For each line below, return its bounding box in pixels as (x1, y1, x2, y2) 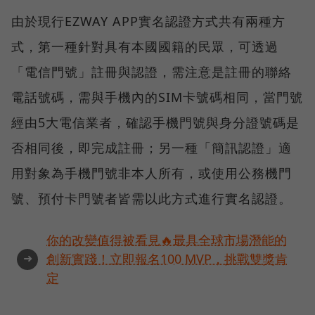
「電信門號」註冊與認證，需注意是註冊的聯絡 (11, 63, 292, 81)
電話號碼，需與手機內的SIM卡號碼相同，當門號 (11, 89, 303, 106)
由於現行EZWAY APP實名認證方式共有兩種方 (11, 13, 285, 30)
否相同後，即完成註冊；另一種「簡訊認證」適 (11, 139, 292, 157)
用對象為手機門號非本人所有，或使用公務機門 (11, 165, 292, 182)
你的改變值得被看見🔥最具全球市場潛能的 (46, 231, 287, 249)
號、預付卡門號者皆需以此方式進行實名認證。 (11, 190, 292, 207)
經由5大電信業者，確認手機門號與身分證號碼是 (11, 114, 300, 131)
